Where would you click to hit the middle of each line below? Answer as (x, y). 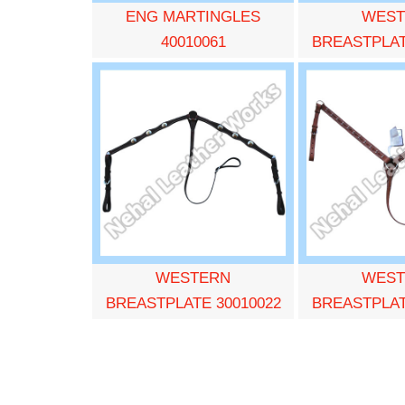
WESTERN (193, 278)
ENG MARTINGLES (193, 16)
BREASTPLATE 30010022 (193, 303)
